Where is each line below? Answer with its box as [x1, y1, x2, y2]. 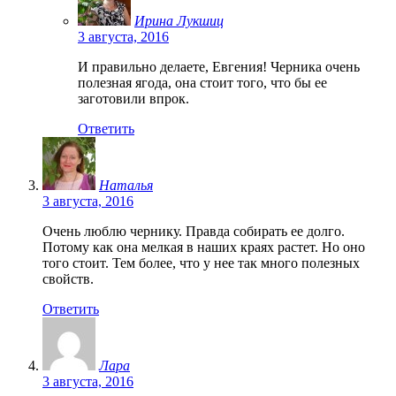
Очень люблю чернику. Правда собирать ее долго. [42, 223, 345, 239]
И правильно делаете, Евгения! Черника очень [78, 58, 360, 74]
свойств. [42, 270, 94, 286]
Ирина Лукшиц [134, 12, 224, 28]
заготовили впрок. [78, 90, 189, 106]
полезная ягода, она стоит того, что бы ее [78, 74, 327, 90]
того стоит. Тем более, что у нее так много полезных [42, 255, 360, 270]
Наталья [99, 177, 153, 193]
